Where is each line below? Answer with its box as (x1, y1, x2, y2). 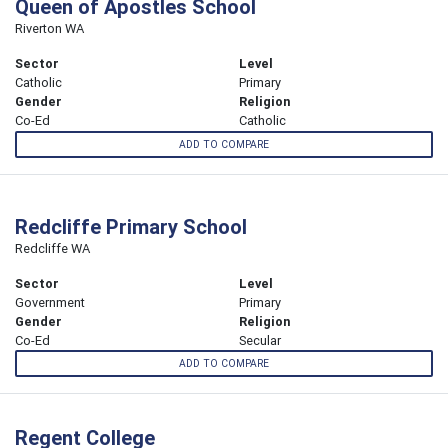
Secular (239, 331, 281, 349)
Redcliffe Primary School (15, 213, 247, 239)
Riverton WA (15, 20, 84, 38)
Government (15, 293, 85, 311)
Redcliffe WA (15, 239, 90, 257)
